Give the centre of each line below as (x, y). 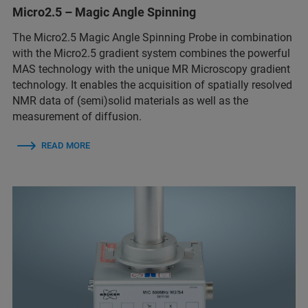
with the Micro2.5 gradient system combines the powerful (151, 54)
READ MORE (66, 146)
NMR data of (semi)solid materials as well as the (130, 101)
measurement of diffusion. (77, 117)
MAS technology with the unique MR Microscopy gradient (151, 69)
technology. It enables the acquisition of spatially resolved (152, 85)
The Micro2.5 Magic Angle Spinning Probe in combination (152, 38)
